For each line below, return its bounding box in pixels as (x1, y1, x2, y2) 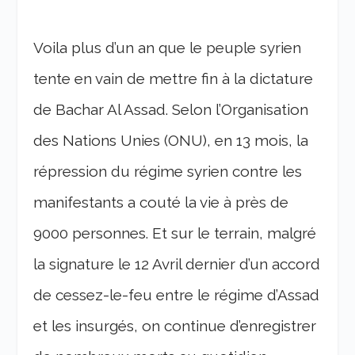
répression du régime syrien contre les (33, 162, 303, 181)
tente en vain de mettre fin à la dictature (33, 70, 314, 88)
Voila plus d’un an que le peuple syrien (33, 39, 302, 57)
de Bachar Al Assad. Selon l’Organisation (33, 101, 309, 119)
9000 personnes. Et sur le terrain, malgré (33, 224, 317, 242)
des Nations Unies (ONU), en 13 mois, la (33, 132, 309, 150)
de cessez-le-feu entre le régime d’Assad (33, 286, 320, 304)
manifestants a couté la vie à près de (33, 193, 289, 212)
